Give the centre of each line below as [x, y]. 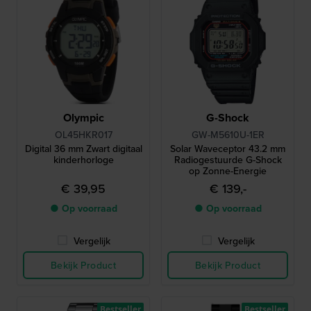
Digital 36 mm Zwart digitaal [83, 149]
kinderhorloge [83, 160]
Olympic [83, 118]
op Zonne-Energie [228, 171]
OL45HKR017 [83, 135]
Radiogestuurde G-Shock [228, 160]
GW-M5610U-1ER [228, 135]
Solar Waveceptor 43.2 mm [228, 149]
